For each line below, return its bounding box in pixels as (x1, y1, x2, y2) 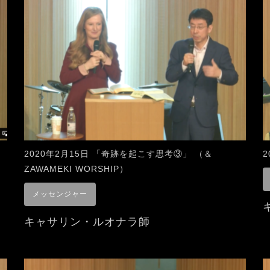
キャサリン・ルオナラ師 (24, 215, 150, 228)
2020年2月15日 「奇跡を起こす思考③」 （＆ (24, 148, 213, 159)
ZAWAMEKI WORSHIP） (24, 163, 128, 174)
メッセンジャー (33, 189, 87, 198)
